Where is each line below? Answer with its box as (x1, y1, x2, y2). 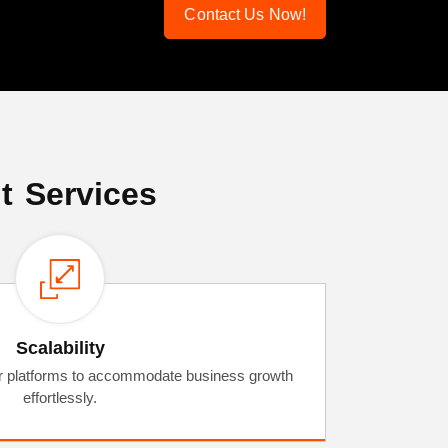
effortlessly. (23, 389, 97, 407)
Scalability (15, 338, 105, 359)
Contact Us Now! (184, 5, 306, 23)
